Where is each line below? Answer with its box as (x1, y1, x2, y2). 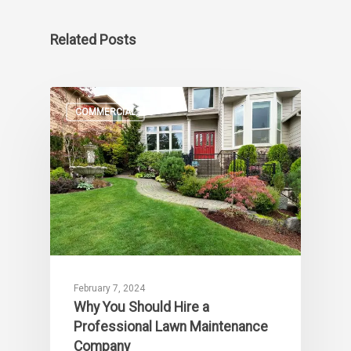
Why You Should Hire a (74, 299, 209, 315)
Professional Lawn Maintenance (74, 318, 268, 335)
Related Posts (50, 32, 136, 48)
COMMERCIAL (75, 107, 136, 118)
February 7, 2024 (74, 282, 145, 294)
